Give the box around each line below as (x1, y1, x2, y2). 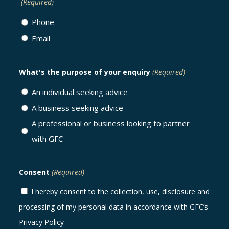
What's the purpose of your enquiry (19, 66, 150, 77)
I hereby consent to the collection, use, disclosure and (31, 187, 210, 197)
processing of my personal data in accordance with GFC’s (19, 202, 208, 212)
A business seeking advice (32, 103, 123, 113)
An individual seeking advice (32, 86, 128, 97)
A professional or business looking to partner (32, 118, 190, 129)
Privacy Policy (19, 217, 64, 227)
